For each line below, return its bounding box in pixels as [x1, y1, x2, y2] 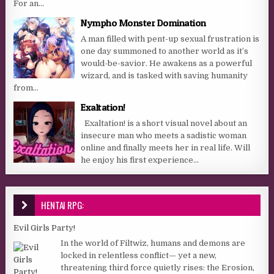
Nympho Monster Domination [81, 16, 206, 29]
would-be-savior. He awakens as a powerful [81, 58, 253, 68]
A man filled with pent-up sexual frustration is [81, 34, 260, 43]
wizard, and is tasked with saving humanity [81, 70, 248, 80]
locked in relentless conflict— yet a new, [61, 251, 217, 261]
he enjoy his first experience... [81, 155, 199, 165]
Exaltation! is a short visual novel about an [81, 118, 248, 128]
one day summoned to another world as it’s [81, 46, 249, 56]
